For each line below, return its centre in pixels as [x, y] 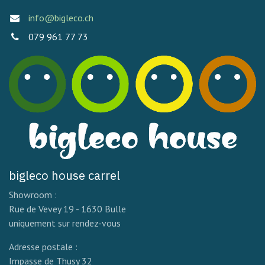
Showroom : [33, 194]
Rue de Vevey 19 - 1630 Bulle [67, 209]
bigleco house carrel [66, 175]
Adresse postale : [44, 246]
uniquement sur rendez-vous [65, 223]
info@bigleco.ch [61, 18]
